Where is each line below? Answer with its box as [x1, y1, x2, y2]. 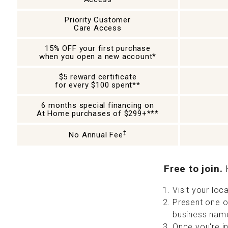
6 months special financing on [41, 101, 154, 110]
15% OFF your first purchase [45, 44, 151, 53]
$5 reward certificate [59, 72, 137, 81]
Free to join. [164, 163, 223, 175]
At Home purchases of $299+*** [36, 109, 159, 118]
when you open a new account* [39, 52, 157, 61]
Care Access [74, 23, 122, 33]
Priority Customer [65, 15, 131, 24]
